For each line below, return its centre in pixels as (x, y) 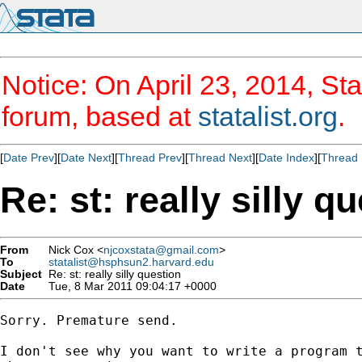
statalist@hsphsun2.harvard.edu (131, 262)
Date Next (86, 158)
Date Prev (29, 158)
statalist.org (268, 116)
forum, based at (100, 116)
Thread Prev (150, 158)
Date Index (286, 158)
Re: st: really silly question (112, 274)
